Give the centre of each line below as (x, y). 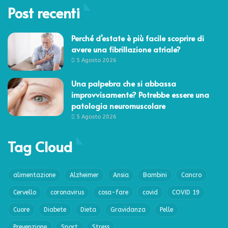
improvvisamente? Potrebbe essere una (140, 94)
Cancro (191, 175)
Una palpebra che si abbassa (124, 83)
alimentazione (34, 175)
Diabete (55, 209)
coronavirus (67, 192)
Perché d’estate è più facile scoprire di (138, 38)
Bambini (155, 175)
